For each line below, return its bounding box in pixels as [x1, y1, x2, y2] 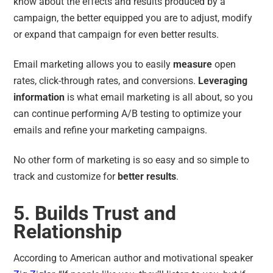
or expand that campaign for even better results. [13, 28, 222, 40]
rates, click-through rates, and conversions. [13, 74, 199, 87]
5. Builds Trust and [13, 201, 177, 225]
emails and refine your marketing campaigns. [13, 124, 210, 136]
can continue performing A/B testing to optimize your [13, 107, 242, 119]
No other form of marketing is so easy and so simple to [13, 154, 250, 166]
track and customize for [13, 170, 118, 182]
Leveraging [198, 74, 248, 87]
